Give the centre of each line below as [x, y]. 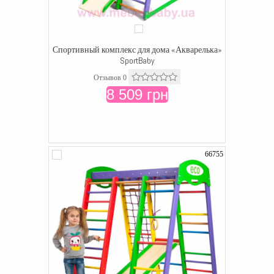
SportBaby [137, 61]
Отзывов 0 [110, 78]
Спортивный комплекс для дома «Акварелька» [137, 50]
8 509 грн [137, 94]
